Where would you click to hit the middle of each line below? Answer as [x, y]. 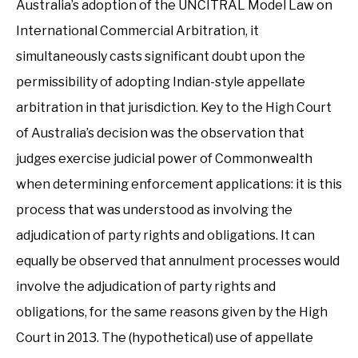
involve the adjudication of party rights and [146, 286]
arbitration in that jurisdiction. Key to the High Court [174, 107]
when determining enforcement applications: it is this [179, 184]
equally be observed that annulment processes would [178, 261]
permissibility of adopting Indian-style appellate [161, 82]
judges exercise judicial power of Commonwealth [164, 159]
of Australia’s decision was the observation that [160, 133]
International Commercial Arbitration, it [137, 31]
